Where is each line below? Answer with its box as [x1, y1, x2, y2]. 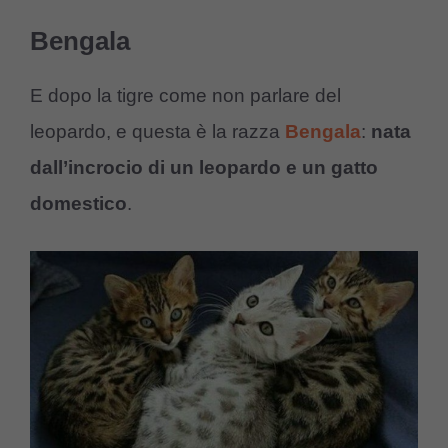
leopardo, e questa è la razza [30, 121, 285, 143]
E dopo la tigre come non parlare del [30, 85, 341, 107]
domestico [30, 193, 127, 215]
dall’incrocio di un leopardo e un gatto [30, 157, 378, 179]
